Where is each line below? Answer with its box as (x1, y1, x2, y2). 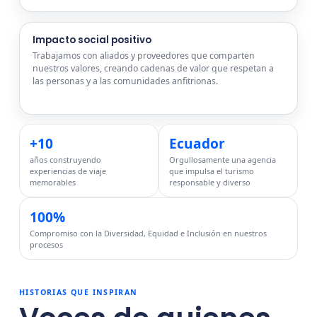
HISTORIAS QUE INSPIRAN (19, 287, 138, 297)
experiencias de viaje (29, 166, 106, 177)
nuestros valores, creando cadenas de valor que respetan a (32, 62, 274, 75)
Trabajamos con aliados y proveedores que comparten (32, 50, 255, 62)
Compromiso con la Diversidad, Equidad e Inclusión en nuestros (29, 228, 267, 239)
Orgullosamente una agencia (168, 154, 276, 166)
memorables (29, 177, 76, 188)
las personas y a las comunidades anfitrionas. (32, 75, 218, 88)
